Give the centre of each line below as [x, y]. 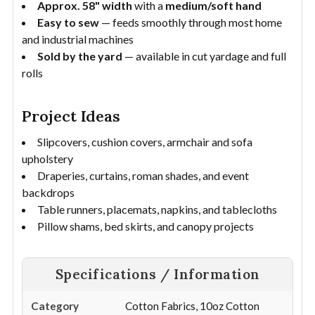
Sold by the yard [80, 56]
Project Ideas [71, 116]
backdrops [48, 192]
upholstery [47, 158]
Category [55, 306]
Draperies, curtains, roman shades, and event [143, 175]
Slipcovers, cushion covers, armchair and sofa [145, 141]
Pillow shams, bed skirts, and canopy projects [146, 226]
